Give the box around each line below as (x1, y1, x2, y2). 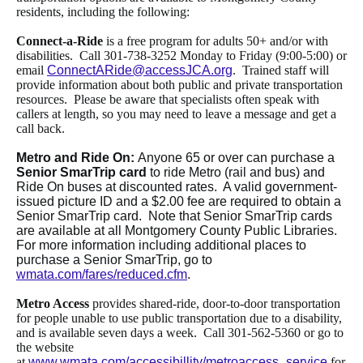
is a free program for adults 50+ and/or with (106, 34, 328, 49)
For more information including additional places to (16, 238, 306, 253)
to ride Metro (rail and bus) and (147, 165, 325, 180)
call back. (16, 122, 65, 136)
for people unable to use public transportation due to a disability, (16, 311, 342, 326)
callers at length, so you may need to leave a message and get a (16, 107, 336, 122)
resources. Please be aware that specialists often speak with (16, 92, 319, 107)
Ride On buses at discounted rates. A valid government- (16, 180, 337, 194)
